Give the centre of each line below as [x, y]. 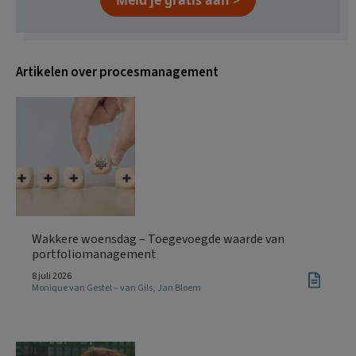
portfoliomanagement [94, 254]
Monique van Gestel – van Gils [92, 288]
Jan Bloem [179, 288]
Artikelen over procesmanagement [117, 72]
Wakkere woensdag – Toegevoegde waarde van [158, 239]
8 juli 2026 [52, 276]
